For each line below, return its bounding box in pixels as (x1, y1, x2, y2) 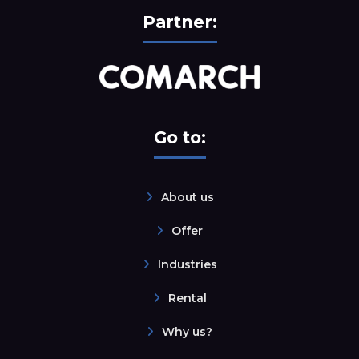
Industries (157, 257, 217, 272)
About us (160, 190, 214, 205)
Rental (167, 291, 207, 306)
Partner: (142, 12, 217, 33)
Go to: (153, 127, 206, 148)
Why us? (162, 325, 212, 340)
